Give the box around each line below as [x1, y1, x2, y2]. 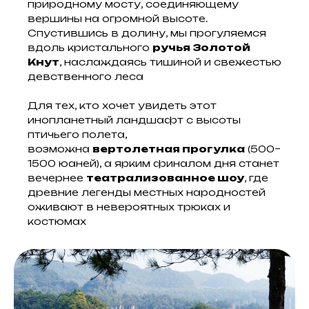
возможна [28, 143, 92, 154]
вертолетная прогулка [92, 143, 245, 154]
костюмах [28, 215, 86, 227]
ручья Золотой [152, 41, 250, 53]
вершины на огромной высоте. [28, 12, 208, 24]
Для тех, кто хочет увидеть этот [28, 99, 217, 111]
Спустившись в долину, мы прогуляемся [28, 27, 266, 39]
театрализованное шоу [86, 172, 244, 183]
